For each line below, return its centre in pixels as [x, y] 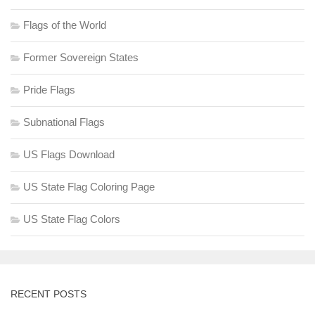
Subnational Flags [64, 122]
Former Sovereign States [81, 57]
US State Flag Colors [72, 219]
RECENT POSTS [49, 294]
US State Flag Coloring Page [89, 186]
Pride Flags [49, 89]
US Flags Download [69, 154]
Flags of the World [65, 25]
